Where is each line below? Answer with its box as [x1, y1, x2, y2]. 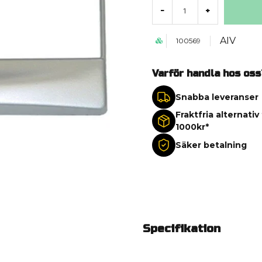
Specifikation [143, 222, 220, 236]
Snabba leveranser [175, 91, 258, 102]
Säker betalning [175, 139, 247, 150]
